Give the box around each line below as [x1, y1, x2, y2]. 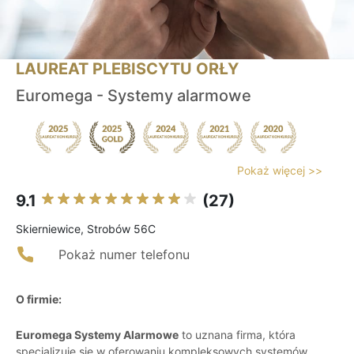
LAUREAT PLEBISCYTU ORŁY [16, 59, 239, 79]
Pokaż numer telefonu [58, 247, 190, 263]
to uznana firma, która [179, 328, 296, 342]
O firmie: [16, 292, 62, 307]
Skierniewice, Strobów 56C [16, 222, 156, 236]
